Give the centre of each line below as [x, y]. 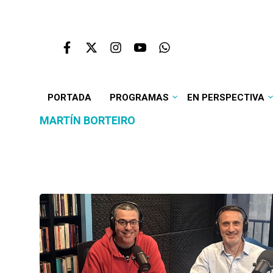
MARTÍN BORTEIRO [87, 120]
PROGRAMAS [139, 97]
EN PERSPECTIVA [225, 97]
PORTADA [69, 97]
